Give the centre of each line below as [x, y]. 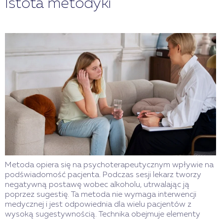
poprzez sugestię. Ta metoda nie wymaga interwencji [101, 195]
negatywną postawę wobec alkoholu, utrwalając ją [97, 185]
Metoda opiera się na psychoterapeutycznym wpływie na [109, 166]
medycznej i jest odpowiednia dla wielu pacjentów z [98, 205]
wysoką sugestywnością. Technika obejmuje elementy [103, 215]
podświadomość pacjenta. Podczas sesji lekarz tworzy [103, 175]
